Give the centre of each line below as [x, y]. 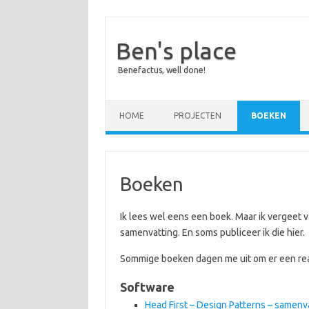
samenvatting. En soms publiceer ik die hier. [212, 232]
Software [147, 287]
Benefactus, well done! [162, 70]
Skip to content [138, 105]
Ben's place [176, 50]
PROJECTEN [198, 116]
